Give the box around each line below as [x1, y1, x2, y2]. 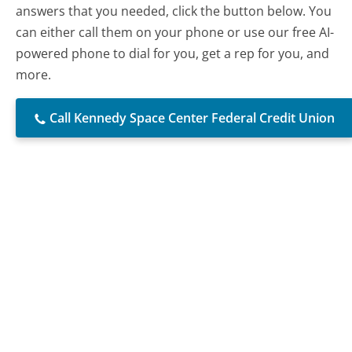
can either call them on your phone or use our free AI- [16, 24, 335, 42]
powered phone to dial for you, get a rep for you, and [16, 45, 330, 63]
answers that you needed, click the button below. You [16, 2, 332, 20]
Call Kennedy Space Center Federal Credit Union [49, 109, 335, 127]
